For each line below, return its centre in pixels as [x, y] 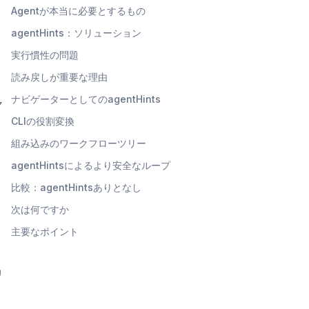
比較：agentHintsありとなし [76, 187]
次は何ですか [40, 209]
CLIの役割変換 [43, 121]
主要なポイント [45, 231]
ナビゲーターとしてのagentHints [86, 99]
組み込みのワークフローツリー [79, 143]
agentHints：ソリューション [76, 32]
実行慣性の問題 [45, 54]
